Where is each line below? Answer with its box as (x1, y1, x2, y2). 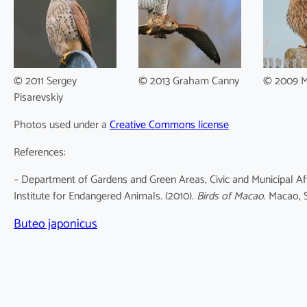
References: (14, 143, 66, 162)
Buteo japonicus (14, 214, 97, 235)
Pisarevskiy (14, 88, 63, 108)
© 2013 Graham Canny (138, 72, 239, 91)
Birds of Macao (197, 187, 264, 206)
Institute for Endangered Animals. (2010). (14, 187, 197, 206)
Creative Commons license (110, 116, 229, 135)
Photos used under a (14, 116, 110, 135)
